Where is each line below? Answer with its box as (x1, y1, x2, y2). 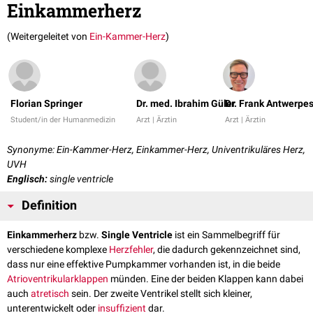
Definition (22, 198, 77, 213)
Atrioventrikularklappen (7, 273, 108, 285)
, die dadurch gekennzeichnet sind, (153, 244, 300, 256)
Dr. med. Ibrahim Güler (136, 98, 235, 110)
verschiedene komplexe (7, 244, 109, 256)
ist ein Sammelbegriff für (173, 229, 280, 241)
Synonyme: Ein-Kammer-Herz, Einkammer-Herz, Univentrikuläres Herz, (7, 144, 305, 156)
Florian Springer (10, 98, 82, 110)
